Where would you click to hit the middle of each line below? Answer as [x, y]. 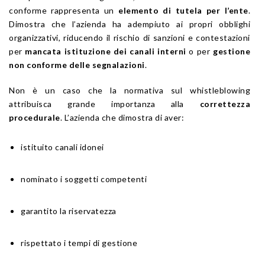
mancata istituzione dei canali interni [106, 51]
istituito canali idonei [62, 147]
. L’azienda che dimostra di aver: [122, 118]
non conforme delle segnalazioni [77, 65]
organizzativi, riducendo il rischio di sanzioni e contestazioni [130, 38]
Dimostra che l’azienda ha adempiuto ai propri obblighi [130, 24]
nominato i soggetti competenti [84, 179]
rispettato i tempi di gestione [79, 243]
